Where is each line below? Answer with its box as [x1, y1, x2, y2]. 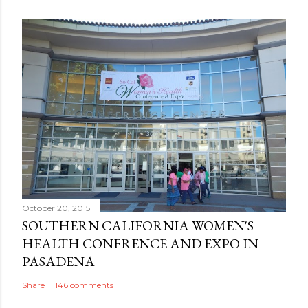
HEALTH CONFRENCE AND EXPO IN [22, 234, 258, 253]
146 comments [55, 280, 113, 291]
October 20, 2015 [22, 203, 90, 214]
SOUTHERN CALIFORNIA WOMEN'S [22, 217, 254, 235]
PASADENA [22, 252, 95, 271]
